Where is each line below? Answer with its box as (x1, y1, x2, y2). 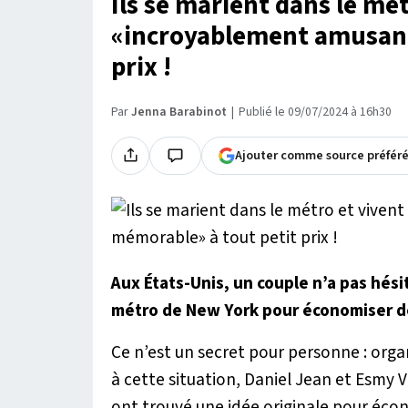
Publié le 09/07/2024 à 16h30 (239, 102, 392, 121)
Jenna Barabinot (131, 102, 227, 121)
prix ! (111, 48, 171, 87)
